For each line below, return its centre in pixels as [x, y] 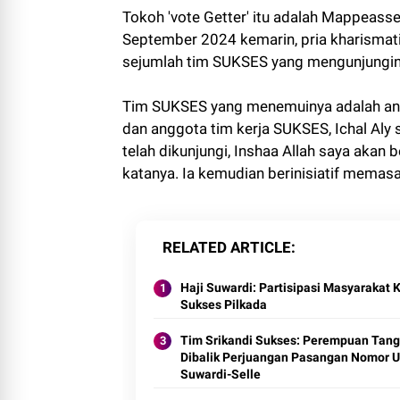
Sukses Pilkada [224, 304]
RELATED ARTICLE [227, 247]
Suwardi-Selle [221, 374]
